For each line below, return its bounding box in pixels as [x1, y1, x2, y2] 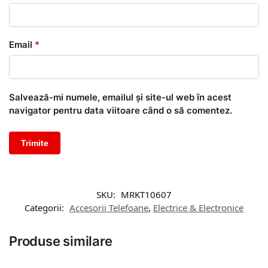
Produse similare [9, 233, 112, 249]
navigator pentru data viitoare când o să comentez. [9, 104, 232, 116]
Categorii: [25, 202, 66, 214]
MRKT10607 [121, 188, 172, 201]
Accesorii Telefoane [69, 202, 148, 214]
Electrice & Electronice [153, 202, 243, 214]
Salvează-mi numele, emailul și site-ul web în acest [9, 91, 232, 103]
